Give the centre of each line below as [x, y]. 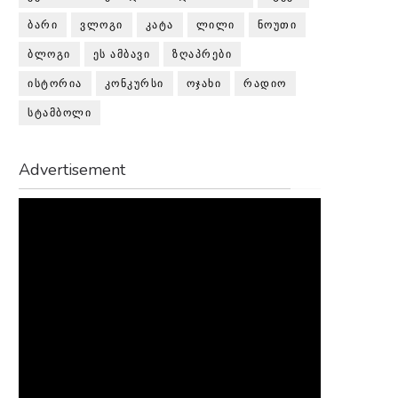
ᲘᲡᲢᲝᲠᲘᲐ [55, 84]
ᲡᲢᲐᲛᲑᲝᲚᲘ [60, 113]
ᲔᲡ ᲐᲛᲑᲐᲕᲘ [121, 54]
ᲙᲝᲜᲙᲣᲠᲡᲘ [134, 84]
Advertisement [72, 170]
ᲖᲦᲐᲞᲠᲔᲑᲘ [202, 54]
